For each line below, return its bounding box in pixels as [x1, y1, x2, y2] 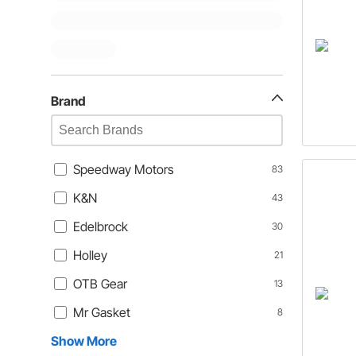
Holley [73, 247, 107, 263]
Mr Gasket [73, 304, 130, 320]
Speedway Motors [73, 161, 174, 177]
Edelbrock [73, 219, 128, 234]
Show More [51, 333, 117, 349]
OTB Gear [73, 276, 127, 292]
